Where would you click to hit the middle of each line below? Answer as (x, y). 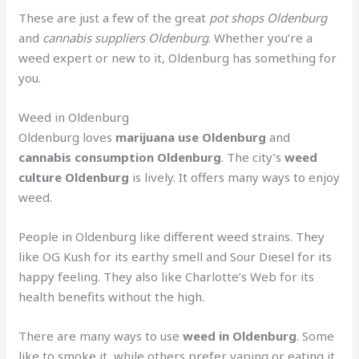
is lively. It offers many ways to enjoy (235, 177)
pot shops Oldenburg (268, 17)
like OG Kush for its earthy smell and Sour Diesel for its (175, 256)
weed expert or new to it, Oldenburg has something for (178, 57)
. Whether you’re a (261, 37)
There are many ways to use (101, 335)
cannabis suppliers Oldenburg (126, 37)
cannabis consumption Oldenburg (120, 157)
